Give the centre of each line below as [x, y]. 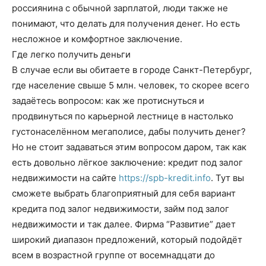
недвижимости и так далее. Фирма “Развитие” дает [124, 224]
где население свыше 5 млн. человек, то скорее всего [131, 85]
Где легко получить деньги [71, 54]
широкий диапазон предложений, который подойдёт [127, 240]
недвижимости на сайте [65, 178]
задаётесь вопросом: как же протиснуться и [108, 101]
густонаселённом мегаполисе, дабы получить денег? [129, 132]
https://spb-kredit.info [165, 178]
